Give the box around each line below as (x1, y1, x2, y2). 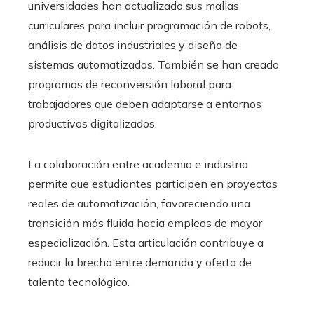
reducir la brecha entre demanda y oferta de (28, 254, 252, 269)
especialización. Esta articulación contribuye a (28, 235, 264, 250)
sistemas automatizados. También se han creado (28, 57, 279, 71)
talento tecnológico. (28, 274, 130, 289)
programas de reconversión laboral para (28, 76, 231, 91)
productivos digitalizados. (28, 116, 157, 130)
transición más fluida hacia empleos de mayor (28, 215, 262, 230)
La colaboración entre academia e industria (28, 156, 248, 171)
